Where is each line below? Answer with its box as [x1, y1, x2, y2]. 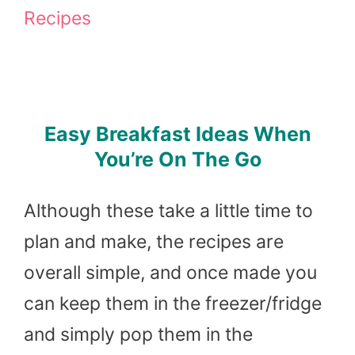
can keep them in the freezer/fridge [24, 292, 322, 315]
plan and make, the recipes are [24, 230, 284, 253]
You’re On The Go [94, 147, 261, 172]
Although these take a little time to [24, 199, 313, 222]
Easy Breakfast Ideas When [44, 122, 311, 147]
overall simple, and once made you [24, 261, 317, 284]
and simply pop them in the [24, 323, 253, 345]
